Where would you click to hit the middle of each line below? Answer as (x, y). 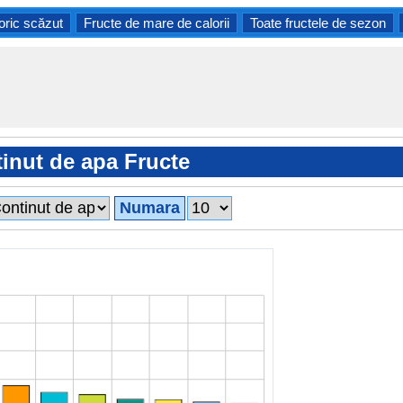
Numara (149, 208)
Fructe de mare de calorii (156, 22)
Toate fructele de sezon (318, 22)
